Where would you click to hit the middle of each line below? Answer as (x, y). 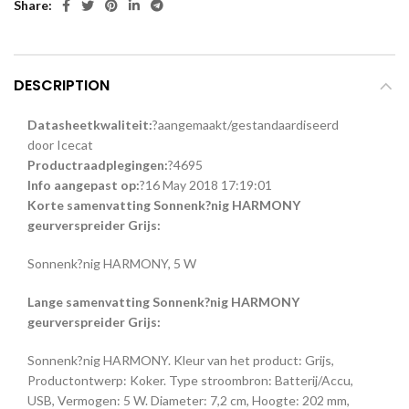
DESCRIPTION (62, 85)
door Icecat (60, 145)
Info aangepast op (82, 185)
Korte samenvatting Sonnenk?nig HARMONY (164, 205)
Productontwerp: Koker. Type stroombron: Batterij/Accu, (190, 380)
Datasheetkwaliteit (88, 125)
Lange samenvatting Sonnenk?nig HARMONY (163, 302)
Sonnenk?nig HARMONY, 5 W (112, 263)
